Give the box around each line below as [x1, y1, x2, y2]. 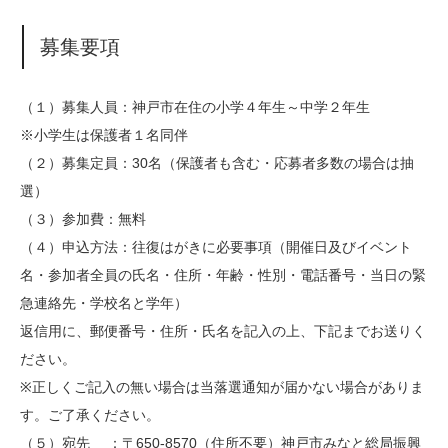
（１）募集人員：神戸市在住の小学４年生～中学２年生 [20, 98, 370, 115]
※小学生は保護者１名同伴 [20, 126, 188, 143]
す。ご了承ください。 [20, 406, 160, 423]
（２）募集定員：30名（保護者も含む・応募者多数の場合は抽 [20, 154, 414, 171]
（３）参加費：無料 [20, 210, 146, 227]
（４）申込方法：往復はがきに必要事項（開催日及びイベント [20, 238, 412, 255]
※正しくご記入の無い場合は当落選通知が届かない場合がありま [20, 378, 424, 395]
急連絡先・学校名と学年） [20, 294, 188, 311]
